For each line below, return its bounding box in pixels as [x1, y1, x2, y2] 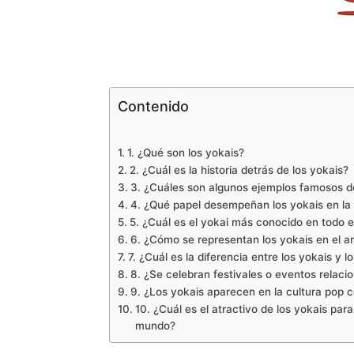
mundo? [134, 319, 175, 332]
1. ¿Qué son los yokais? [126, 146, 244, 159]
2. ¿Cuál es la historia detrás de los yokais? [129, 164, 348, 176]
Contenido [118, 97, 189, 115]
